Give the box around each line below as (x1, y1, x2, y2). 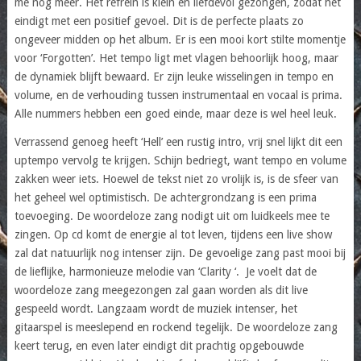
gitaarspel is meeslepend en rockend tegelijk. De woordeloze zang (14, 320, 338, 334)
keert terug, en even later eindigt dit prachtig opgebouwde (14, 338, 304, 352)
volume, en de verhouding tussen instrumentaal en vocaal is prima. (14, 88, 342, 102)
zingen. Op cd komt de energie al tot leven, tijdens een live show (14, 227, 332, 241)
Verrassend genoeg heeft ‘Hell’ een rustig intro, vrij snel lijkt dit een (14, 135, 342, 148)
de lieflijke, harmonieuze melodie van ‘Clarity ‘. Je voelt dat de (14, 264, 317, 278)
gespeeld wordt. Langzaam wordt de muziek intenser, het (14, 301, 297, 315)
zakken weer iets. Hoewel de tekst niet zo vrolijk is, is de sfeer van (14, 172, 338, 185)
